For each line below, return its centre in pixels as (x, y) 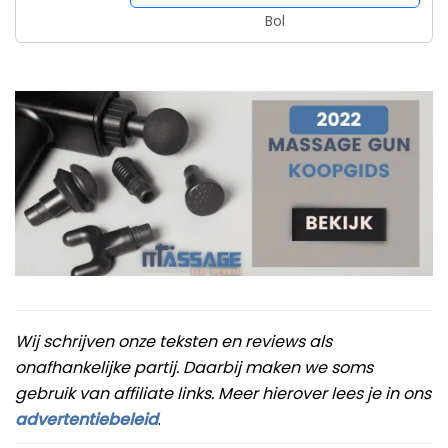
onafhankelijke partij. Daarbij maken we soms (194, 368)
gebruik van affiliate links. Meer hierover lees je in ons (223, 394)
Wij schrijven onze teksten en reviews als (173, 342)
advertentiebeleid (86, 420)
